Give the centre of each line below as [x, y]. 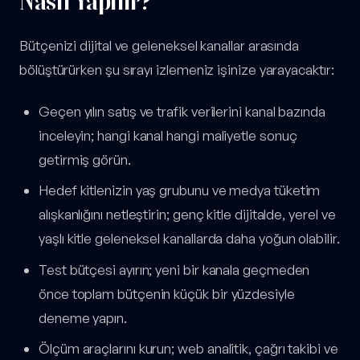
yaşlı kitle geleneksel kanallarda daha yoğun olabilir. [189, 239]
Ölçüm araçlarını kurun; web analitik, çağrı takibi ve [188, 349]
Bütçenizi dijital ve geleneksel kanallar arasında [160, 46]
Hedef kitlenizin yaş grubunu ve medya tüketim [180, 190]
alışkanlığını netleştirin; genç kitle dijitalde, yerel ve [187, 215]
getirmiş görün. [85, 159]
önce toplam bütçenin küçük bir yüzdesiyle [167, 293]
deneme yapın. [83, 317]
